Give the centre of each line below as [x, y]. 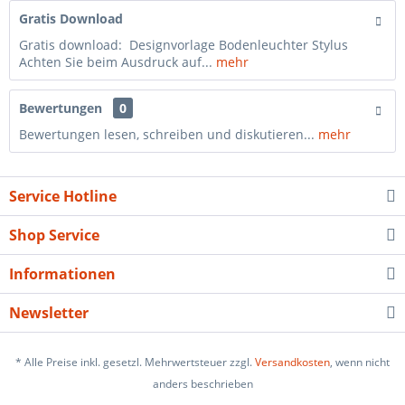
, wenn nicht [360, 363]
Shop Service [54, 235]
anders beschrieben [202, 384]
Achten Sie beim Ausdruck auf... [118, 62]
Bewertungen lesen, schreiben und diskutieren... [167, 134]
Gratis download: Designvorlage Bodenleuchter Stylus [184, 45]
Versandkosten [292, 363]
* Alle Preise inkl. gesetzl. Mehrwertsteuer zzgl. [135, 363]
